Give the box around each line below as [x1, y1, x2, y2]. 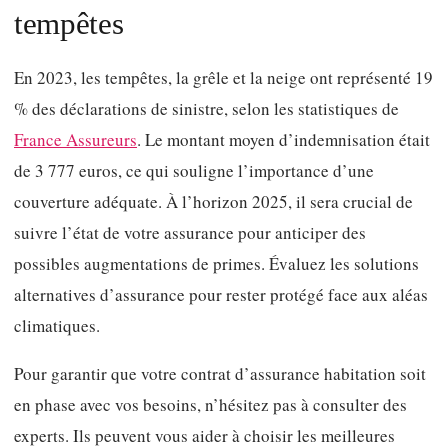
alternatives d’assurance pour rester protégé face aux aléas [14, 282, 428, 306]
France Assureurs [14, 127, 137, 151]
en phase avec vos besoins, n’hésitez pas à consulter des [14, 393, 407, 417]
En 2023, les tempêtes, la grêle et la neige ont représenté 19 [14, 65, 433, 89]
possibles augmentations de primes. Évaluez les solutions [14, 251, 419, 275]
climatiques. [14, 313, 100, 337]
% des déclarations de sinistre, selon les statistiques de [14, 96, 399, 120]
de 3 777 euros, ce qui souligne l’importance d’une [14, 158, 374, 182]
